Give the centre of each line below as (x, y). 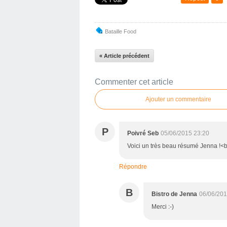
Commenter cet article (134, 82)
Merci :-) (163, 206)
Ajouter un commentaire (178, 99)
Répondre (133, 166)
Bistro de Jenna (174, 194)
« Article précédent (124, 55)
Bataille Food (121, 31)
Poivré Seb (143, 133)
